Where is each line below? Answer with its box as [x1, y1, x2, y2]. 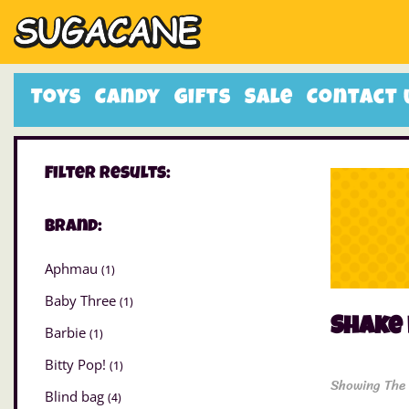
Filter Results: [45, 165, 171, 184]
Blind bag [45, 387, 108, 406]
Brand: [45, 218, 102, 236]
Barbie [45, 323, 89, 342]
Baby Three [45, 291, 120, 310]
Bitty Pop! [45, 355, 110, 374]
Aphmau [45, 259, 101, 278]
